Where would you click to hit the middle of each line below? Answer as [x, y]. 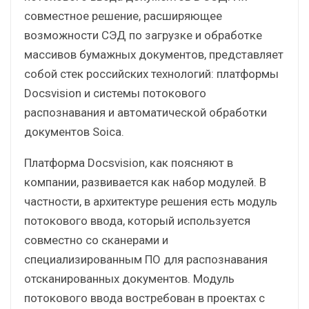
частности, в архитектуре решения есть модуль [151, 201]
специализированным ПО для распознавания [146, 259]
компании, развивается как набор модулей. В [145, 182]
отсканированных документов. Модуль [129, 278]
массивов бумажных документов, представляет [154, 54]
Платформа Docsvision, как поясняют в [129, 162]
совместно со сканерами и [96, 240]
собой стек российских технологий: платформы [151, 73]
